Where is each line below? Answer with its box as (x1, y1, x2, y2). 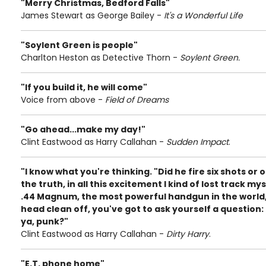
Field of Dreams (105, 94, 169, 106)
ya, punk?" (21, 216, 68, 227)
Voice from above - (21, 94, 105, 106)
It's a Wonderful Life (164, 9, 243, 21)
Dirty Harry (166, 228, 209, 240)
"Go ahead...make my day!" (21, 123, 145, 135)
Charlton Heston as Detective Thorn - (21, 52, 180, 64)
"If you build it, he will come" (21, 81, 147, 93)
